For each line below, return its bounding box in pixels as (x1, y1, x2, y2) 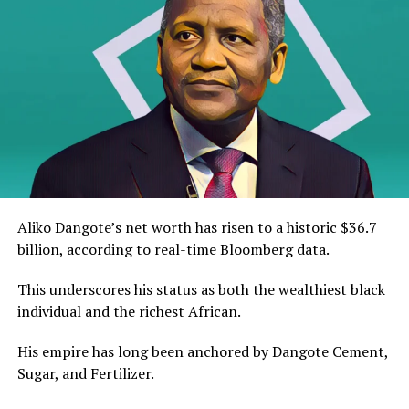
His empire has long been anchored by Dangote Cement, (16, 341, 388, 362)
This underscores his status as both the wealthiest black (16, 278, 385, 299)
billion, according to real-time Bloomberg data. (16, 238, 330, 259)
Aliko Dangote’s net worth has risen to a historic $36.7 (16, 216, 377, 237)
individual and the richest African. (16, 300, 241, 321)
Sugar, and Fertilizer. (16, 362, 154, 383)
